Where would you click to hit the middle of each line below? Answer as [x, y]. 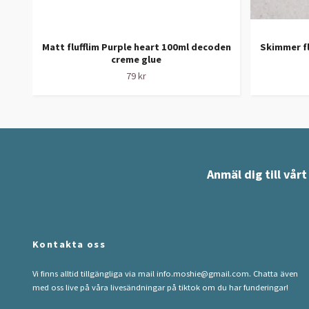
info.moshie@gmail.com [203, 273]
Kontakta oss [69, 244]
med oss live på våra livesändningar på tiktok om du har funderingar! [160, 287]
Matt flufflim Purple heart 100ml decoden [136, 47]
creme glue [136, 59]
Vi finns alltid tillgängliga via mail [94, 273]
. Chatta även [273, 273]
